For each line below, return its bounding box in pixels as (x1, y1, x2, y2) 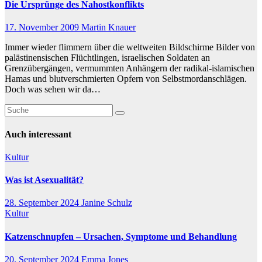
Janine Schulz (81, 198, 132, 208)
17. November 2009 (5, 22, 81, 33)
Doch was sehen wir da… (5, 84, 101, 95)
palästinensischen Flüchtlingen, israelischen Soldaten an (5, 53, 210, 63)
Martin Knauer (81, 22, 136, 33)
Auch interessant (5, 129, 71, 139)
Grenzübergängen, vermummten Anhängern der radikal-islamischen (5, 63, 254, 74)
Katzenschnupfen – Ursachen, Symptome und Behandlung (5, 231, 237, 242)
